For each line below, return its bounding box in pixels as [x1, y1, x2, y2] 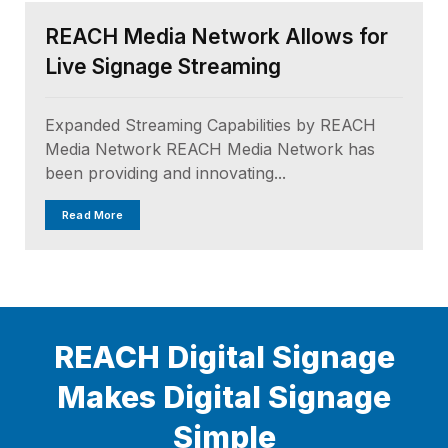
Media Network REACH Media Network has [45, 139, 375, 159]
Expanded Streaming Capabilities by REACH [45, 115, 376, 135]
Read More [62, 208, 123, 222]
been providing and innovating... [45, 163, 286, 183]
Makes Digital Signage [57, 379, 391, 415]
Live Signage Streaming [45, 54, 281, 79]
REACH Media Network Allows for [45, 24, 388, 49]
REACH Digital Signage [53, 339, 395, 375]
